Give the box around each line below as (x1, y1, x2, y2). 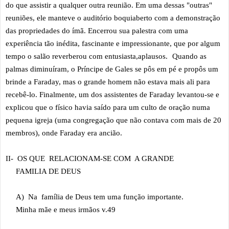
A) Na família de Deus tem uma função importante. (6, 193, 186, 201)
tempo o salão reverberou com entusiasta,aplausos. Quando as (6, 52, 207, 61)
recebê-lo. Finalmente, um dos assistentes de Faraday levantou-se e (6, 90, 219, 99)
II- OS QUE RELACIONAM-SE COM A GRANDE (6, 154, 174, 163)
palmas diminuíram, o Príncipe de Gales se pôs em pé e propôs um (6, 65, 218, 74)
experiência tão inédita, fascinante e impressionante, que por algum (6, 39, 220, 48)
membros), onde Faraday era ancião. (6, 129, 127, 138)
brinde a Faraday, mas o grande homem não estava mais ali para (6, 78, 210, 86)
